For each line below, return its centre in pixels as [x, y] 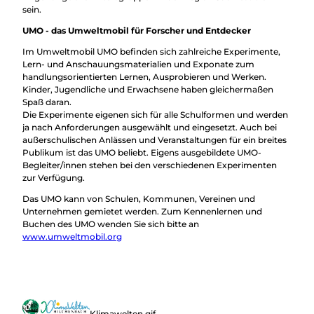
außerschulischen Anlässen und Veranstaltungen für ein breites [155, 139]
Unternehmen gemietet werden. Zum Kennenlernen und [142, 211]
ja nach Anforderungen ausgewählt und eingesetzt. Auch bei [150, 127]
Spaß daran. [47, 102]
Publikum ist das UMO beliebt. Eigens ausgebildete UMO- [142, 152]
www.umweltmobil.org [72, 236]
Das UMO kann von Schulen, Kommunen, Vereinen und [139, 198]
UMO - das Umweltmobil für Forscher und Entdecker [137, 30]
